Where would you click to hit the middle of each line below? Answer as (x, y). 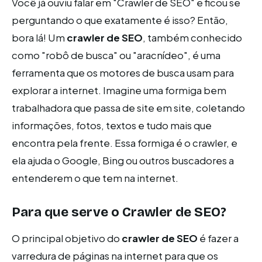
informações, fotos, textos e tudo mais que (112, 125)
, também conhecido (192, 37)
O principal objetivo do (67, 238)
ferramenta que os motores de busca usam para (123, 73)
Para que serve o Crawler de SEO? (119, 212)
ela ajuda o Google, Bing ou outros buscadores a (123, 160)
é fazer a (218, 238)
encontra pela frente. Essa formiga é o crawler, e (125, 143)
